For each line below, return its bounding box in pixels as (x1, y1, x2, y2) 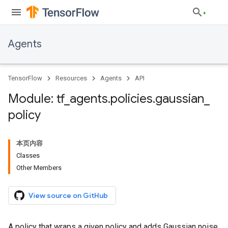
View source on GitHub (28, 191, 108, 200)
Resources (55, 74, 87, 82)
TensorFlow (8, 74, 42, 82)
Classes (16, 152, 40, 159)
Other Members (16, 164, 62, 172)
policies (110, 91, 153, 106)
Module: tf (8, 91, 64, 106)
